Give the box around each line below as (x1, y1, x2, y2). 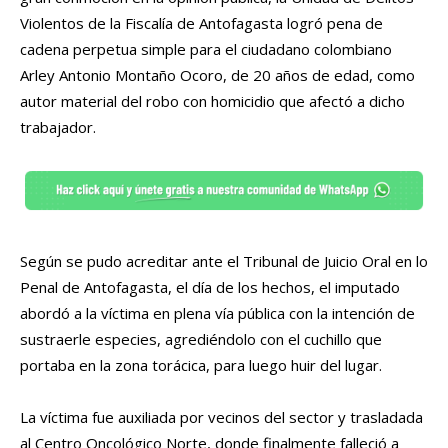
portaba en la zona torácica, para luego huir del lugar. (20, 355, 382, 376)
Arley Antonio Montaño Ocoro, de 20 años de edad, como (20, 65, 415, 86)
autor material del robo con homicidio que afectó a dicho (20, 91, 405, 112)
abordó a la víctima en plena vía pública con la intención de (20, 303, 415, 324)
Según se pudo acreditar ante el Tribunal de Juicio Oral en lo (20, 251, 428, 272)
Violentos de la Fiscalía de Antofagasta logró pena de (20, 13, 383, 34)
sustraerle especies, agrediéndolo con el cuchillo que (20, 329, 382, 350)
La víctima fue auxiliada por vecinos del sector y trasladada (20, 407, 423, 428)
